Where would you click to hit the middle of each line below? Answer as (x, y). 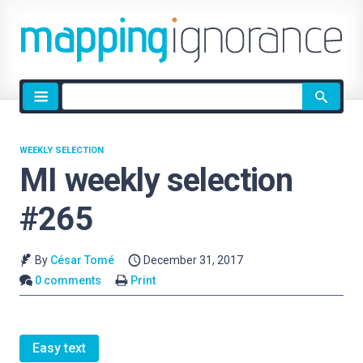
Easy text (59, 348)
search (80, 111)
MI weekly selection (156, 180)
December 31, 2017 (194, 260)
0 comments (68, 280)
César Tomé (82, 260)
